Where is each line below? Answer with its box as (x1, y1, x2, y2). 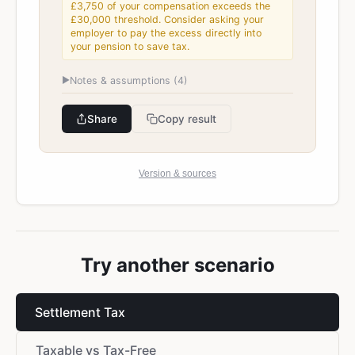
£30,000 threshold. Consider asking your (71, 13, 264, 25)
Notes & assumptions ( (70, 74, 177, 86)
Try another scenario (80, 254, 275, 277)
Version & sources (139, 169, 216, 178)
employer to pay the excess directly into (71, 27, 261, 39)
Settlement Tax (35, 304, 125, 320)
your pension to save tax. (71, 40, 189, 52)
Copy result (158, 113, 216, 125)
